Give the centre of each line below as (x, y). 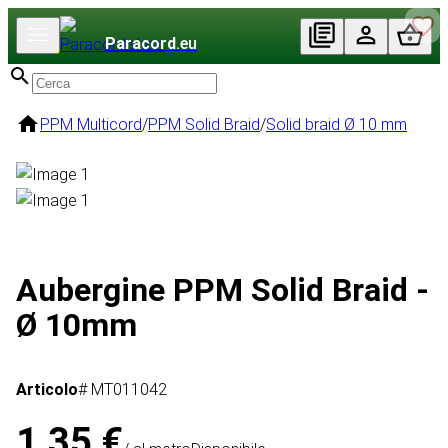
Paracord (140, 43)
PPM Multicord (91, 124)
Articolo (47, 390)
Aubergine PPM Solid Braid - (222, 289)
